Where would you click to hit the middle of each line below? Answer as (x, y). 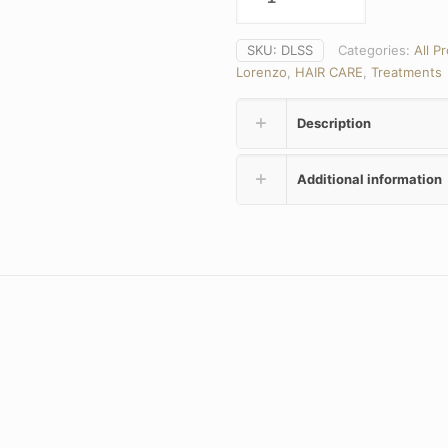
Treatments (406, 72)
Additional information (369, 179)
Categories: (376, 50)
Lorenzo (261, 72)
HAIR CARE (329, 72)
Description (334, 123)
